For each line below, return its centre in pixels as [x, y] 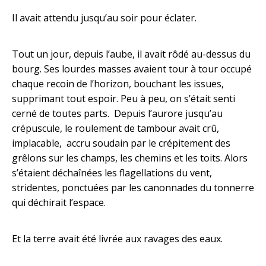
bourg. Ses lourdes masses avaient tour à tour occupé [132, 69]
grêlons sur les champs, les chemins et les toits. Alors [130, 158]
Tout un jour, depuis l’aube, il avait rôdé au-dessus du [131, 54]
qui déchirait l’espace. [59, 202]
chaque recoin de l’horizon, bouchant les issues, [118, 84]
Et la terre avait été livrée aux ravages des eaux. [117, 239]
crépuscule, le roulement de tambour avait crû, [115, 128]
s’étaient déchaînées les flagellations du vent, [112, 173]
